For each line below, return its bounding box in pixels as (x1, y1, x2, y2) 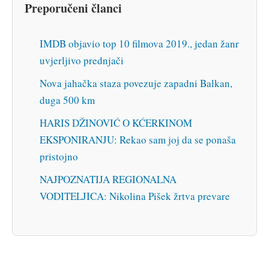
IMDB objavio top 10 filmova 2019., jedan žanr (40, 37, 239, 51)
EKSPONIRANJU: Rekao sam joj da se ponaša (40, 133, 236, 147)
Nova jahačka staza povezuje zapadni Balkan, (40, 76, 232, 91)
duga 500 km (40, 93, 95, 107)
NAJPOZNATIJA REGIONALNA (40, 172, 177, 187)
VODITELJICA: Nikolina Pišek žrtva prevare (40, 189, 230, 204)
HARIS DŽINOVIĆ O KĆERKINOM (40, 116, 192, 130)
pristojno (40, 150, 78, 164)
